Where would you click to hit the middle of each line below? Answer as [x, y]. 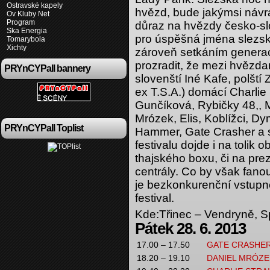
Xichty [17, 48]
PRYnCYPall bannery [47, 68]
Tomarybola [26, 39]
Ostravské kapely [35, 5]
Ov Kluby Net [28, 14]
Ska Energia [27, 31]
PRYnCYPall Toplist [44, 128]
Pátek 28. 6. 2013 [190, 228]
